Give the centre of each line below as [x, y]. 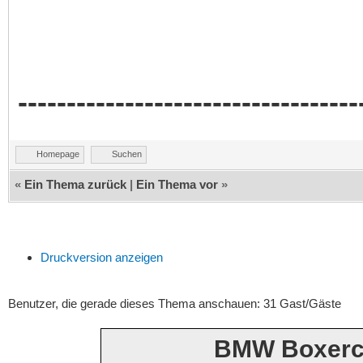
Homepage [58, 154]
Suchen [127, 154]
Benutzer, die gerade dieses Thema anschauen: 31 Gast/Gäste [175, 303]
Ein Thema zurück [75, 184]
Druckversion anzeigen [102, 257]
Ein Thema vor [177, 184]
